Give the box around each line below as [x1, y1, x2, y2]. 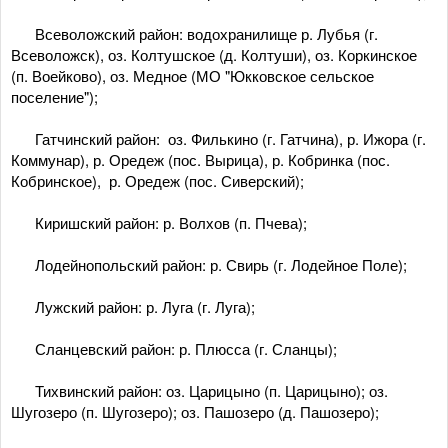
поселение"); [11, 86, 98, 107]
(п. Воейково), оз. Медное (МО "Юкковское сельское [11, 65, 374, 86]
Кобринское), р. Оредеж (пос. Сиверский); [11, 170, 304, 191]
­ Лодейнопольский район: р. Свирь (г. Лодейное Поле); [11, 254, 407, 275]
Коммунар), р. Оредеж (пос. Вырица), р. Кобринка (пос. [11, 149, 390, 170]
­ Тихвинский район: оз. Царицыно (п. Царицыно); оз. [11, 380, 388, 401]
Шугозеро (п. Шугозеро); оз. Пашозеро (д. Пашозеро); [11, 401, 379, 422]
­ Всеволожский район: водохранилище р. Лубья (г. [11, 23, 378, 44]
